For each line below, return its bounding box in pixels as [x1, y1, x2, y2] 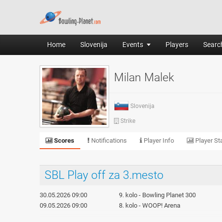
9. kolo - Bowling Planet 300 [119, 191, 196, 199]
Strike [120, 117, 135, 124]
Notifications [90, 137, 127, 144]
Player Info [142, 137, 174, 144]
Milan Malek [114, 71, 174, 84]
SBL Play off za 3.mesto [45, 168, 164, 182]
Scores [53, 137, 74, 144]
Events [122, 41, 143, 49]
